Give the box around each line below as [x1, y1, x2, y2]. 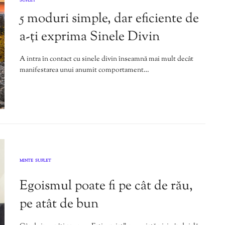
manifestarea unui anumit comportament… [20, 65, 149, 75]
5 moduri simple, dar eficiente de [20, 9, 199, 28]
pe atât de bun [20, 195, 98, 214]
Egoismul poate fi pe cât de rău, [20, 177, 193, 196]
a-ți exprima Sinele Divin [20, 27, 160, 46]
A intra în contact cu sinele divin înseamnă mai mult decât [20, 54, 193, 64]
